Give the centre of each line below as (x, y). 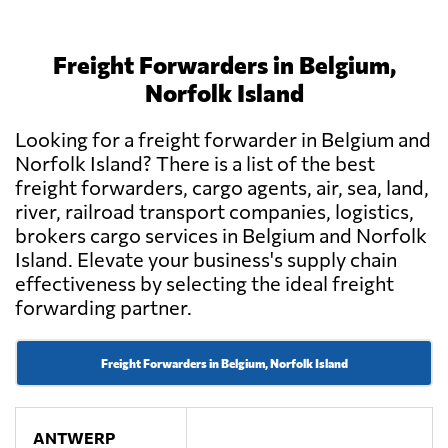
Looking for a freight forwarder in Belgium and (223, 139)
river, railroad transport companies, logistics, (214, 211)
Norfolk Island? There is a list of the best (195, 163)
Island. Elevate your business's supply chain (206, 259)
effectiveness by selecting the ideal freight (204, 283)
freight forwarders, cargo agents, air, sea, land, (222, 187)
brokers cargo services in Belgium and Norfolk (221, 235)
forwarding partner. (103, 307)
